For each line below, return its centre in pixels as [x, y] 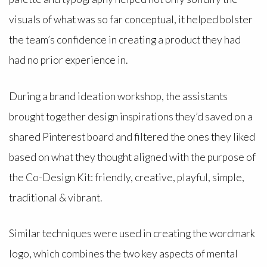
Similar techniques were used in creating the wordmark [132, 234]
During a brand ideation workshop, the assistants [118, 96]
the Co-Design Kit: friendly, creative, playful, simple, [126, 177]
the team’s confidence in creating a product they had [125, 40]
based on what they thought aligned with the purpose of [132, 157]
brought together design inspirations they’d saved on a [131, 116]
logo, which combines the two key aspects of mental [123, 254]
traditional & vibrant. [57, 197]
